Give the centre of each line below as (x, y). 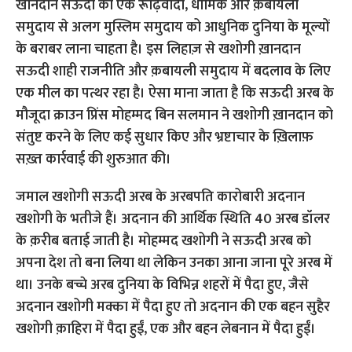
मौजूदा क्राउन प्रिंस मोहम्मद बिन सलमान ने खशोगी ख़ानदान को (175, 115)
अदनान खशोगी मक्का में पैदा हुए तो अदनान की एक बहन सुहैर (173, 307)
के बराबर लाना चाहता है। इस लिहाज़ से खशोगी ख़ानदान (159, 49)
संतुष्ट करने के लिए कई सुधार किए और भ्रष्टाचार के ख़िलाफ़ (165, 137)
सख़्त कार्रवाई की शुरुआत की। (94, 159)
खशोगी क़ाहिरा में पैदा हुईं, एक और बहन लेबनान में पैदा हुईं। (166, 329)
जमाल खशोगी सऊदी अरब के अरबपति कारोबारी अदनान (161, 197)
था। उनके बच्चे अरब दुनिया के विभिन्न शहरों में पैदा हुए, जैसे (163, 285)
